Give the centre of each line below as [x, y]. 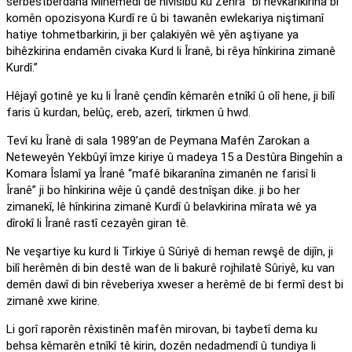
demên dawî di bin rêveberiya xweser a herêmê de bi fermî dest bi [175, 285]
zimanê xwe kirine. [53, 301]
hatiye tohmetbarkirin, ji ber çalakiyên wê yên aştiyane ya [152, 35]
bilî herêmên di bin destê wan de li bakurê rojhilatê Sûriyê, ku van [170, 268]
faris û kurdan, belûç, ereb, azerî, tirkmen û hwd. [128, 113]
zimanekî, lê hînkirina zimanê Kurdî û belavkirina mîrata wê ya [161, 207]
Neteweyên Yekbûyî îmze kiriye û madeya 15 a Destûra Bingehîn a [174, 158]
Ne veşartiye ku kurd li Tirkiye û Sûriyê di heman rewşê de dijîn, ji [170, 252]
